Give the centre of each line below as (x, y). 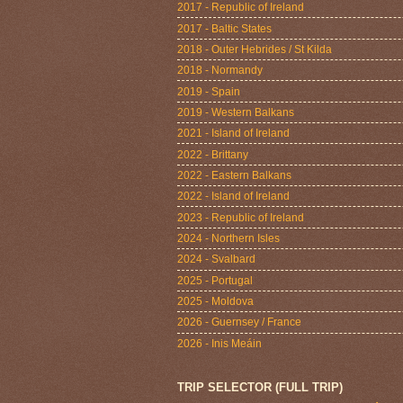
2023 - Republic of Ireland (241, 217)
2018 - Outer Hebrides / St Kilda (255, 49)
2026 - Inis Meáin (219, 343)
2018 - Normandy (220, 71)
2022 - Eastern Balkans (234, 175)
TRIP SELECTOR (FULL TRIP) (260, 387)
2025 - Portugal (215, 280)
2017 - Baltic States (224, 28)
